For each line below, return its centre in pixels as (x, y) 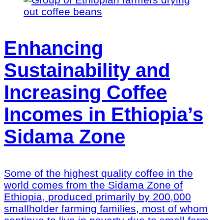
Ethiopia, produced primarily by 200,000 (97, 196)
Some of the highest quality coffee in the (98, 173)
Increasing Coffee (85, 92)
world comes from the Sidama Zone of (93, 185)
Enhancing (54, 48)
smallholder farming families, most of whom (106, 208)
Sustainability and (87, 70)
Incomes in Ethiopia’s (104, 114)
